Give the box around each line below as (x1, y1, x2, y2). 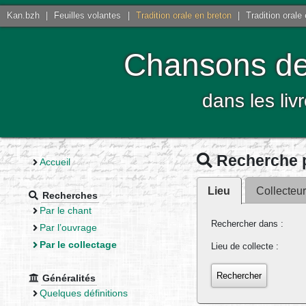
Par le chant (39, 204, 92, 216)
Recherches (42, 189, 98, 201)
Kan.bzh (7, 10, 40, 21)
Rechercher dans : (211, 219, 283, 229)
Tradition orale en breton (135, 10, 232, 21)
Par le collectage (39, 238, 117, 250)
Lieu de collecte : (211, 240, 279, 251)
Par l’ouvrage (39, 221, 97, 233)
